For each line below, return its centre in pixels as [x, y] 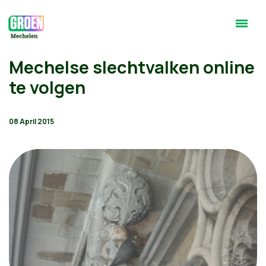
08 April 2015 [31, 121]
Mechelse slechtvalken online [132, 67]
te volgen [47, 87]
